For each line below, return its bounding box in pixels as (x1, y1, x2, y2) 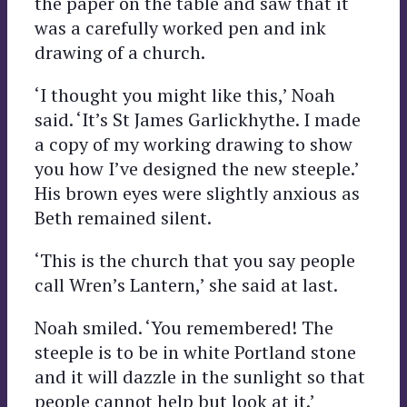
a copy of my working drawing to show (35, 131, 352, 156)
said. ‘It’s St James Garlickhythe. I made (35, 106, 361, 132)
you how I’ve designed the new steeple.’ (35, 155, 359, 181)
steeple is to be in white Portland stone (35, 339, 356, 364)
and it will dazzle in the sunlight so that (35, 363, 365, 389)
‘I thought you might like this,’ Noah (35, 82, 335, 107)
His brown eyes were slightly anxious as (35, 180, 360, 205)
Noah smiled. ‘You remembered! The (35, 314, 333, 340)
